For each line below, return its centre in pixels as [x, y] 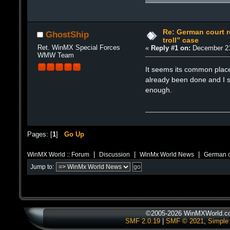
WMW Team [55, 55]
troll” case [180, 40]
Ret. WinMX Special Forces [79, 48]
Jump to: [42, 167]
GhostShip [67, 35]
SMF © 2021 [185, 221]
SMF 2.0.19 [143, 221]
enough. [159, 90]
